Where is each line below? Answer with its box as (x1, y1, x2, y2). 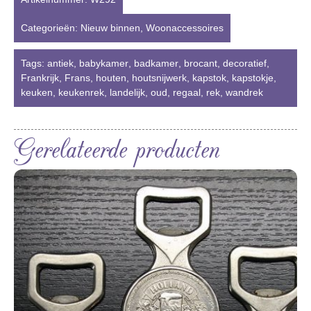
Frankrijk (21, 72, 59, 84)
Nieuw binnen (81, 22, 140, 34)
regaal (173, 87, 201, 99)
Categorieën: (21, 22, 81, 34)
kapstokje (232, 72, 274, 84)
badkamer (134, 58, 178, 69)
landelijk (110, 87, 145, 99)
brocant (184, 58, 217, 69)
